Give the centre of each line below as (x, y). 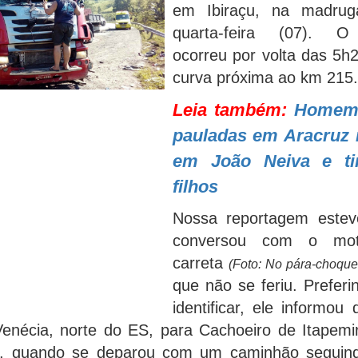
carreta (200, 263)
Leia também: (233, 110)
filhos (195, 187)
